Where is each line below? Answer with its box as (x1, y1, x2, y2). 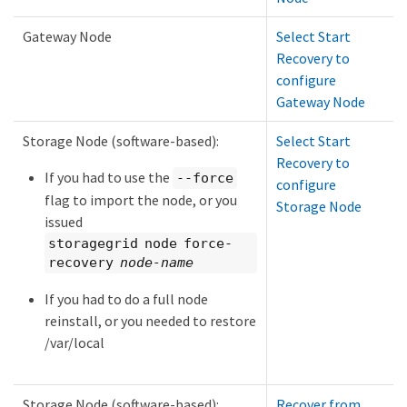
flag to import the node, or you (45, 191, 237, 210)
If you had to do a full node (45, 290, 208, 309)
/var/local (45, 333, 104, 352)
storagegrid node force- (48, 234, 233, 252)
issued (45, 213, 83, 232)
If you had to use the (45, 167, 173, 186)
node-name (119, 253, 194, 271)
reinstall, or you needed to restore (45, 312, 256, 331)
